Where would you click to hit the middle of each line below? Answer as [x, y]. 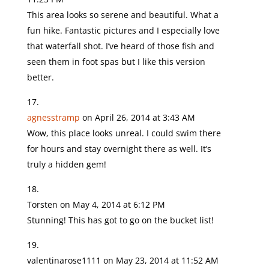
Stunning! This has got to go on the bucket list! [120, 220]
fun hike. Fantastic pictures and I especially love [123, 30]
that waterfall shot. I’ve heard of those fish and [120, 46]
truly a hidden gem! [66, 164]
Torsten [42, 204]
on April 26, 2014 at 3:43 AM [138, 117]
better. [40, 77]
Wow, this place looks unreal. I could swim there [124, 133]
